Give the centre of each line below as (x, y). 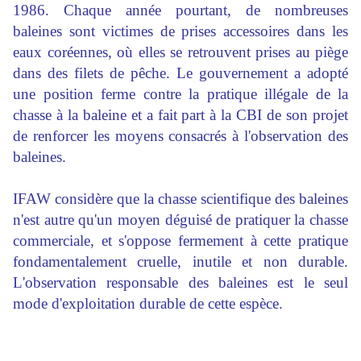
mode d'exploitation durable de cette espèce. (148, 304)
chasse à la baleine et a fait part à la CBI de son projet (180, 115)
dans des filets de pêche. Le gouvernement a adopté (180, 73)
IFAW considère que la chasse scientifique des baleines (180, 199)
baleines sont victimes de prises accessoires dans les (180, 31)
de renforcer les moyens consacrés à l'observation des (180, 136)
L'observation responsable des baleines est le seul (180, 283)
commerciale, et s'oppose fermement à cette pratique (180, 241)
